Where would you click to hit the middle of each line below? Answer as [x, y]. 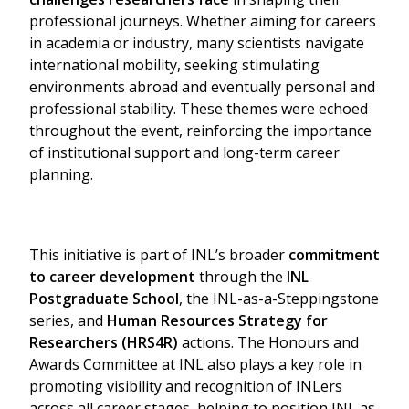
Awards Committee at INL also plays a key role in [195, 365]
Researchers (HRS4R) [105, 343]
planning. [61, 175]
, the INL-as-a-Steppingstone [279, 299]
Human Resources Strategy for [217, 321]
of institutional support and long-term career [184, 153]
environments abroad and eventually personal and [202, 87]
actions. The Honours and [270, 343]
